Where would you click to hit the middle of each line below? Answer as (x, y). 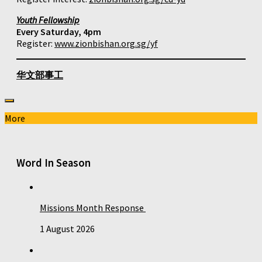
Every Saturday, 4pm (59, 32)
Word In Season (54, 163)
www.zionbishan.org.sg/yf (106, 44)
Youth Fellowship (48, 20)
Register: (35, 44)
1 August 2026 (67, 228)
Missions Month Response (93, 207)
